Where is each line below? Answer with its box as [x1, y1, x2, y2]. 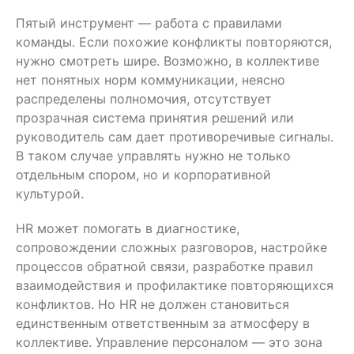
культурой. [16, 185, 84, 201]
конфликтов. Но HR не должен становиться [16, 296, 289, 312]
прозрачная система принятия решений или [16, 109, 294, 126]
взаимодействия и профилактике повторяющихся [16, 277, 333, 293]
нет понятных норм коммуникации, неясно [16, 71, 285, 88]
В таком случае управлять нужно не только [16, 147, 291, 164]
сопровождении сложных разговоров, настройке [16, 239, 327, 255]
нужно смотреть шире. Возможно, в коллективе [16, 52, 319, 69]
